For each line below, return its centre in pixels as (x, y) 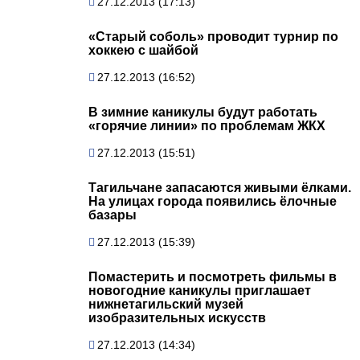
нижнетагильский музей (166, 304)
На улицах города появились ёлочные (213, 201)
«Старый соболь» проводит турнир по (213, 36)
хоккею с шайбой (143, 50)
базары (112, 215)
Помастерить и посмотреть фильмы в (213, 276)
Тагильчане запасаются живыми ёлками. (220, 187)
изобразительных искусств (177, 317)
